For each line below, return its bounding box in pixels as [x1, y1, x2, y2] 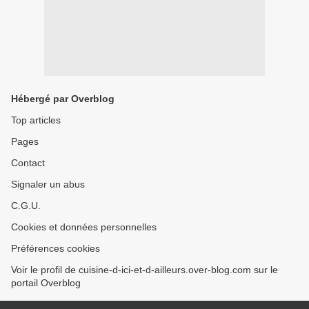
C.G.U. [11, 200, 41, 212]
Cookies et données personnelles [11, 221, 157, 233]
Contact [11, 157, 45, 169]
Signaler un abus [11, 179, 85, 190]
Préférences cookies [11, 243, 100, 255]
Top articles [11, 114, 61, 126]
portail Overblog [11, 277, 81, 289]
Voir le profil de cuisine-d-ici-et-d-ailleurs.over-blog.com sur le [11, 264, 278, 276]
